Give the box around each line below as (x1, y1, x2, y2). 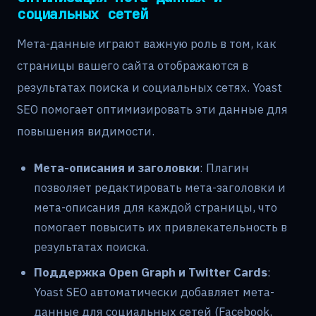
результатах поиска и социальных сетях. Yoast (17, 79, 282, 95)
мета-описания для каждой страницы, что (34, 200, 277, 216)
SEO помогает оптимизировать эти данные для (17, 101, 288, 117)
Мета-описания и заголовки (34, 160, 200, 176)
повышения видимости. (17, 123, 154, 139)
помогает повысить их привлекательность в (34, 219, 287, 236)
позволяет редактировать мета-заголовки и (34, 180, 286, 196)
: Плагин (200, 160, 249, 176)
